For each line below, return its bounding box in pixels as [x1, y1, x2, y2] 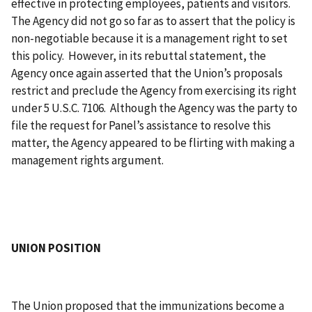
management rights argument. [11, 152, 164, 168]
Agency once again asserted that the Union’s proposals [11, 65, 283, 81]
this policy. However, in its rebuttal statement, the [11, 47, 266, 63]
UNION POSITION [11, 240, 101, 256]
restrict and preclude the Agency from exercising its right [11, 82, 297, 98]
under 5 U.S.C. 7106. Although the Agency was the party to [11, 100, 297, 116]
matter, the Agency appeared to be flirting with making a [11, 134, 295, 150]
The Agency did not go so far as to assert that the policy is [11, 13, 295, 29]
